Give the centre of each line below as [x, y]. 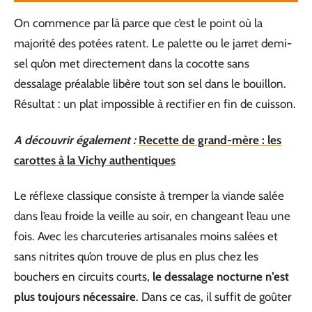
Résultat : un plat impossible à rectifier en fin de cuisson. [155, 104]
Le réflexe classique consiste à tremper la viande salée [149, 196]
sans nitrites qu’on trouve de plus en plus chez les [136, 256]
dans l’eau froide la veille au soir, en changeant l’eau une [152, 216]
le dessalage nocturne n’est [221, 276]
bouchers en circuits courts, [83, 276]
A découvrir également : [75, 140]
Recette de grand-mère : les [210, 140]
